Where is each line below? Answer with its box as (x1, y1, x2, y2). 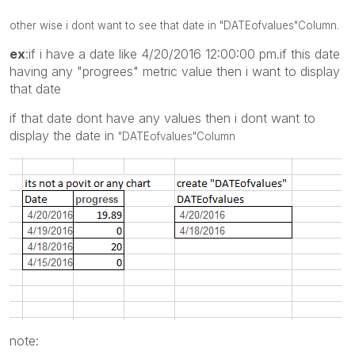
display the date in (10, 127, 118, 143)
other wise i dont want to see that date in (10, 18, 219, 32)
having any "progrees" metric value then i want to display (10, 63, 340, 79)
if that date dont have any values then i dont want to (10, 109, 315, 126)
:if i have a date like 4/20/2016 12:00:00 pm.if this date (25, 45, 340, 62)
